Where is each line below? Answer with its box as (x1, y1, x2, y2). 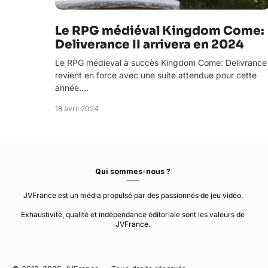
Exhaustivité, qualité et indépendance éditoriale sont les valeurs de (21, 210, 245, 219)
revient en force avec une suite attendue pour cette (55, 70, 257, 80)
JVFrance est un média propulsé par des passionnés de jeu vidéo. (23, 191, 243, 200)
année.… (55, 83, 89, 93)
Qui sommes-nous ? (95, 167, 171, 176)
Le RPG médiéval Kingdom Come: (55, 23, 264, 38)
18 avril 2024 (55, 104, 99, 113)
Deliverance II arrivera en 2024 (55, 37, 244, 52)
